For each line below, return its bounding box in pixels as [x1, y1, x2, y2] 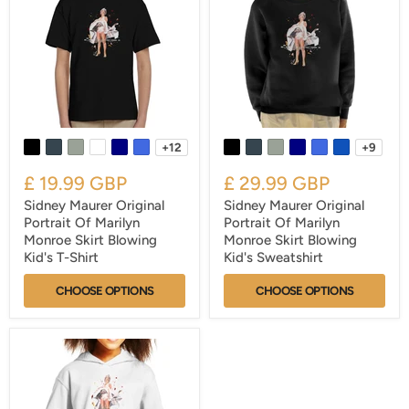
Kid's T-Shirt [24, 249, 99, 267]
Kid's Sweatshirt [224, 249, 323, 267]
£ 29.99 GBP [224, 172, 330, 195]
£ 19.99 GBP [24, 172, 127, 195]
